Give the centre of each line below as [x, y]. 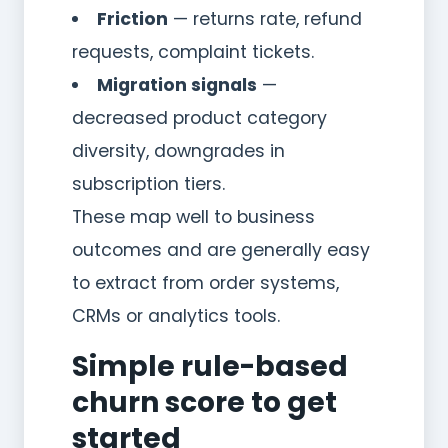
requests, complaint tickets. [193, 51]
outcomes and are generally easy [221, 249]
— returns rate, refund [264, 18]
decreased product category [199, 117]
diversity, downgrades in [178, 150]
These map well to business [193, 216]
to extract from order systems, [205, 282]
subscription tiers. [148, 183]
